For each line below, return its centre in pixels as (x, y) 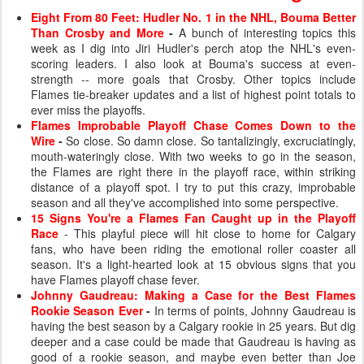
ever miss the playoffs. (91, 110)
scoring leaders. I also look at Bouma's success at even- (193, 63)
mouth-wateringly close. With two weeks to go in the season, (193, 156)
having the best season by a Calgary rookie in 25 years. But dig (193, 326)
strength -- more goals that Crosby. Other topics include (193, 79)
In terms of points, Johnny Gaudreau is (253, 310)
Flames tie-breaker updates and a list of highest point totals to (193, 94)
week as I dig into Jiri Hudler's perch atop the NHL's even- (193, 48)
